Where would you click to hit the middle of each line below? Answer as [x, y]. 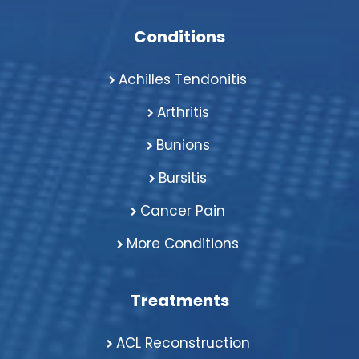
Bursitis [183, 177]
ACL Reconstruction [183, 343]
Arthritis [183, 112]
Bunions [183, 145]
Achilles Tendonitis [183, 79]
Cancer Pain [183, 210]
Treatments [179, 300]
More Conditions [183, 243]
